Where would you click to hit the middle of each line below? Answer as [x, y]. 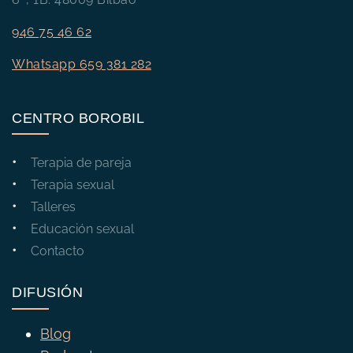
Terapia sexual [72, 184]
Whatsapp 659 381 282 [82, 65]
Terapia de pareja [81, 162]
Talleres [53, 206]
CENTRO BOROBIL [78, 119]
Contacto [58, 251]
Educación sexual [82, 229]
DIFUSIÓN [47, 293]
